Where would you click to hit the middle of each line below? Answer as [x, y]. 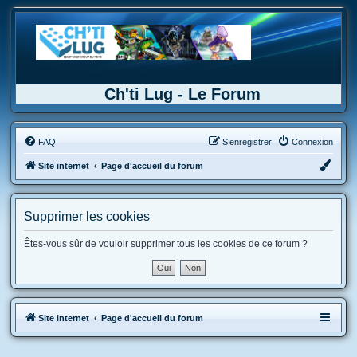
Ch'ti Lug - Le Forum [182, 94]
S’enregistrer [247, 142]
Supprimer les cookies [87, 216]
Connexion [312, 142]
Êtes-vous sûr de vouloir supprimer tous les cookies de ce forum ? [166, 244]
